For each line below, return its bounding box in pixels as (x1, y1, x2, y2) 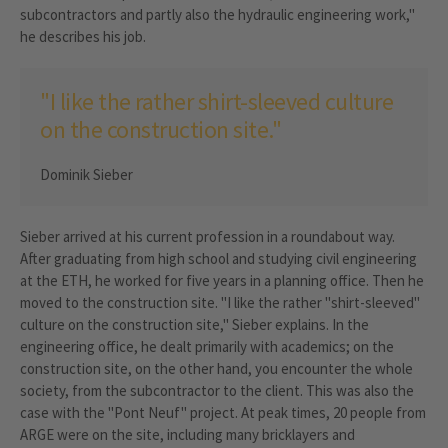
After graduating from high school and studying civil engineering (20, 248, 417, 268)
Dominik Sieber (40, 164, 133, 184)
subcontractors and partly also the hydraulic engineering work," (20, 4, 415, 24)
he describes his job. (20, 26, 146, 46)
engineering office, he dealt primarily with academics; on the (20, 336, 394, 356)
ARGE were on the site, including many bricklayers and (20, 424, 355, 444)
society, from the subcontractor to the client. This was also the (20, 380, 414, 400)
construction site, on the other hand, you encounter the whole (20, 358, 413, 378)
